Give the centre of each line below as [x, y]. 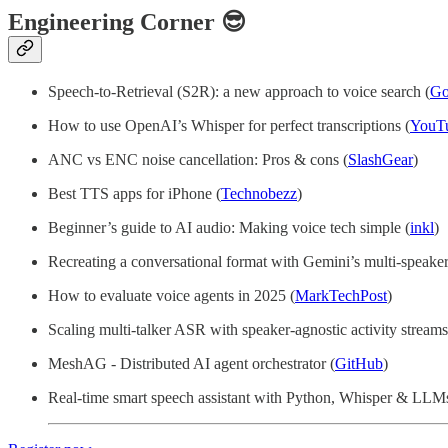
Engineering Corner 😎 [127, 21]
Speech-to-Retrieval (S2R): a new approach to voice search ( [239, 91]
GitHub [359, 363]
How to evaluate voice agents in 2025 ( [171, 295]
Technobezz [259, 193]
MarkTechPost [341, 295]
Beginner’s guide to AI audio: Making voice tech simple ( [229, 227]
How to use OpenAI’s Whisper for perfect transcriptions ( [229, 125]
